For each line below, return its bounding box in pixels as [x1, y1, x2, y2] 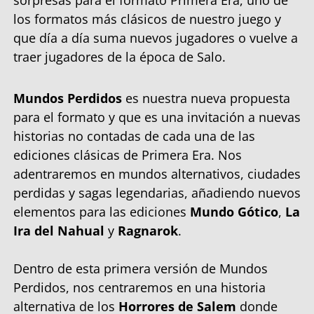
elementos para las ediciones [13, 203, 190, 220]
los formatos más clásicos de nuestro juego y [13, 10, 281, 27]
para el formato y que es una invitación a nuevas [13, 108, 301, 125]
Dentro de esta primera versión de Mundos [13, 259, 268, 277]
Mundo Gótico [190, 203, 278, 220]
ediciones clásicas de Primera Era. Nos [13, 146, 242, 163]
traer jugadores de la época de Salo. [13, 48, 226, 65]
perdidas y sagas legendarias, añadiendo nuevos [13, 184, 301, 201]
